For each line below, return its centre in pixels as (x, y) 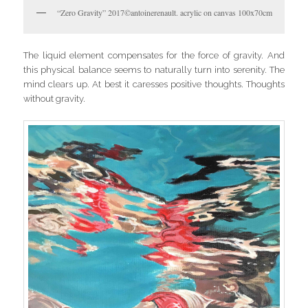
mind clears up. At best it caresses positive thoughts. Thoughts (154, 85)
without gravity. (55, 99)
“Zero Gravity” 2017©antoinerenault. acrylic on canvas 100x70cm (165, 12)
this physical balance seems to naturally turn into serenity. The (154, 70)
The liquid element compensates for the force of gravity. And (154, 56)
